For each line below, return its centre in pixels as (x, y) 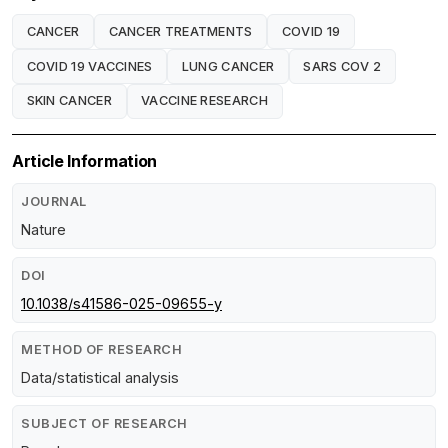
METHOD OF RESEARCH (101, 350)
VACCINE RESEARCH (204, 100)
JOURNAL (54, 202)
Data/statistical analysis (100, 378)
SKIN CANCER (69, 100)
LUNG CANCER (228, 66)
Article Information (84, 161)
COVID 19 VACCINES (89, 66)
